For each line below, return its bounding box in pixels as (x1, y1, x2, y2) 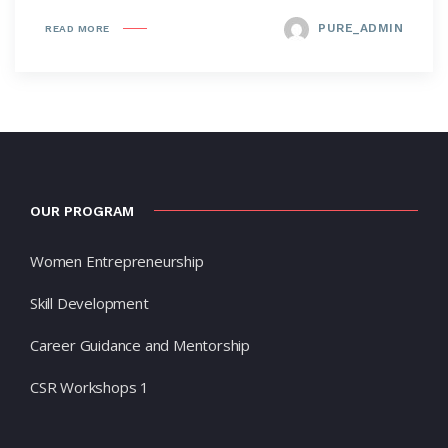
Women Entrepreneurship (30, 250, 204, 271)
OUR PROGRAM (30, 202, 134, 219)
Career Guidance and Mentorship (30, 334, 250, 355)
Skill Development (30, 292, 149, 313)
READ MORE (45, 22, 110, 34)
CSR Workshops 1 (30, 376, 149, 397)
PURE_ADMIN (318, 21, 403, 36)
